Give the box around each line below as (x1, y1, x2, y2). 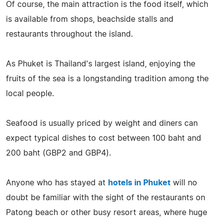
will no (170, 178, 197, 187)
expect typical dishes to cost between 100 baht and (6, 134, 201, 142)
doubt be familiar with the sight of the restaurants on (6, 193, 205, 202)
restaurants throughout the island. (6, 30, 133, 38)
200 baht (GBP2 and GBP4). (6, 149, 111, 157)
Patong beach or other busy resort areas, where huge (6, 208, 207, 217)
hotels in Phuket (108, 178, 170, 187)
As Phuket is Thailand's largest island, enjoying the (6, 59, 195, 68)
